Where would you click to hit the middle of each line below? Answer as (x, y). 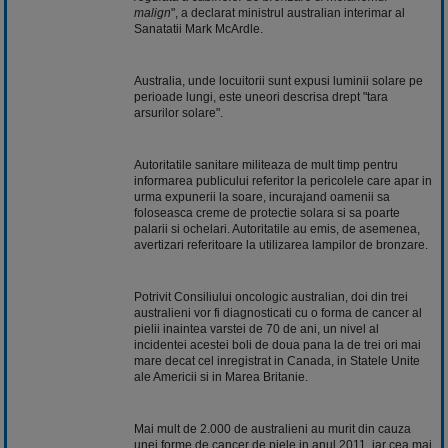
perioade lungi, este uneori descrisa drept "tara (261, 96)
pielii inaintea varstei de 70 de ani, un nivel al (256, 328)
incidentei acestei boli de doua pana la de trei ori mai (277, 344)
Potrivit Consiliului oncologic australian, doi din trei (271, 296)
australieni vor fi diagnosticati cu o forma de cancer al (278, 312)
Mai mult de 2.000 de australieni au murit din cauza (272, 428)
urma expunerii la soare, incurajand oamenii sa (262, 196)
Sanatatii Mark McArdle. (198, 28)
